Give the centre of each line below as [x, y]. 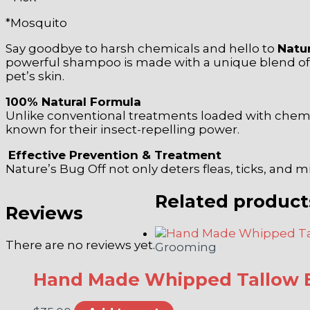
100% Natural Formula [73, 101]
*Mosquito [36, 22]
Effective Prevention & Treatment [115, 155]
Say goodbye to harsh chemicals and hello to [142, 48]
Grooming [186, 247]
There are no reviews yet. [80, 245]
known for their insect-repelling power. [122, 129]
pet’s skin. [35, 76]
